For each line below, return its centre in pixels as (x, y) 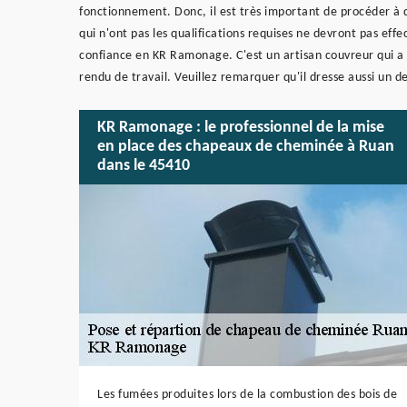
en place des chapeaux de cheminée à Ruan (246, 147)
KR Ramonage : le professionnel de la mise (241, 128)
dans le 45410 (144, 166)
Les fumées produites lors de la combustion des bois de (247, 394)
